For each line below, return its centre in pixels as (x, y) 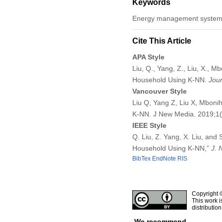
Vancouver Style (159, 91)
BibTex (141, 158)
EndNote (164, 158)
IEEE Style (149, 125)
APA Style (148, 57)
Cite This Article (162, 41)
